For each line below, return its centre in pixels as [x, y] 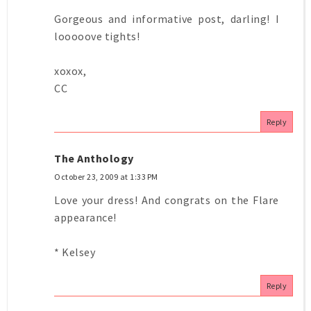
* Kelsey [75, 252]
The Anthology [94, 158]
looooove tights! [97, 36]
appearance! [85, 217]
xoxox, [70, 70]
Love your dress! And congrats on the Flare [167, 200]
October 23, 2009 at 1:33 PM [106, 176]
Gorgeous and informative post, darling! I [167, 18]
